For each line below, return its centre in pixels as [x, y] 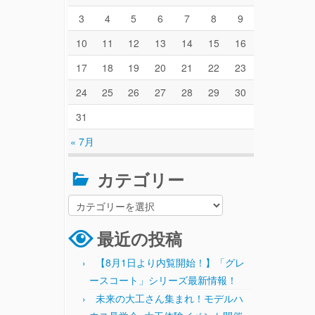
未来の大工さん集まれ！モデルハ [169, 298]
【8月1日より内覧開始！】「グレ [170, 263]
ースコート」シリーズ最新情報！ [163, 280]
